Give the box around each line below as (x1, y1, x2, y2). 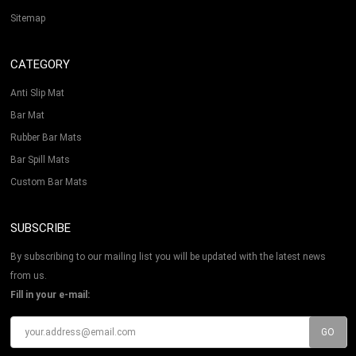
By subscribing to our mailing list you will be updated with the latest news (10, 251, 327, 263)
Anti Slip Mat (10, 87, 65, 99)
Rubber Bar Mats (10, 132, 83, 144)
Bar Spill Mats (10, 154, 71, 166)
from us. (10, 270, 48, 282)
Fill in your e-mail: (10, 289, 91, 301)
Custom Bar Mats (10, 176, 88, 188)
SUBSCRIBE (10, 221, 72, 236)
